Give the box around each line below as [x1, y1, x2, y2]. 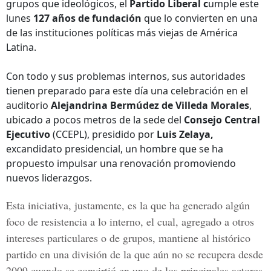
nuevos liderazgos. [6, 171, 92, 184]
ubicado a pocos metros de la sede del [6, 113, 184, 126]
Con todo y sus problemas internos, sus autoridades [6, 70, 246, 83]
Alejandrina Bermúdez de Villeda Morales [51, 99, 249, 112]
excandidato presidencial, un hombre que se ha [6, 142, 223, 155]
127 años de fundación [33, 11, 142, 25]
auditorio [6, 99, 51, 112]
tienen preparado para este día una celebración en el [6, 84, 248, 97]
